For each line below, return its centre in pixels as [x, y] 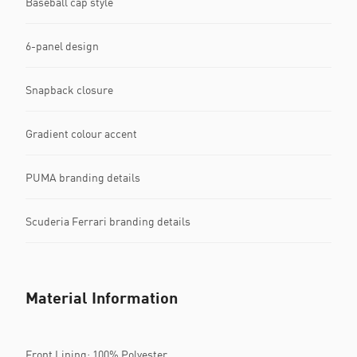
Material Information [102, 298]
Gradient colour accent [81, 133]
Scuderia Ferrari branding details [108, 221]
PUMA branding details [83, 177]
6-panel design [62, 45]
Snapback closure [69, 89]
